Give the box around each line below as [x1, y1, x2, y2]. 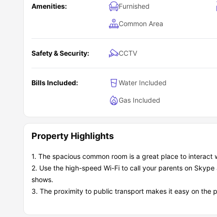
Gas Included [119, 95, 160, 104]
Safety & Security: [31, 48, 89, 57]
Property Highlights [31, 130, 114, 141]
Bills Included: [31, 78, 78, 87]
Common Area [119, 19, 163, 28]
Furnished [119, 1, 150, 10]
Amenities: [31, 1, 67, 10]
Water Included [119, 78, 167, 87]
